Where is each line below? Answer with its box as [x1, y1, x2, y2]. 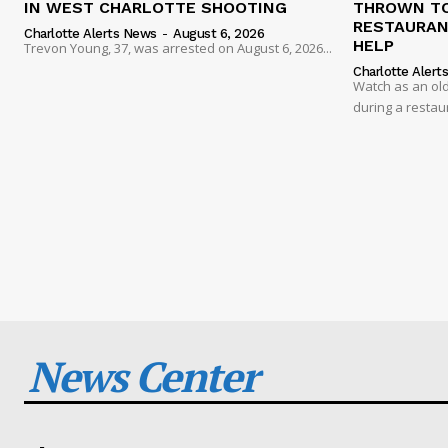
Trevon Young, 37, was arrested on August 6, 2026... [24, 38, 332, 57]
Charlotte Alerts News [24, 25, 157, 41]
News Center [28, 347, 257, 404]
